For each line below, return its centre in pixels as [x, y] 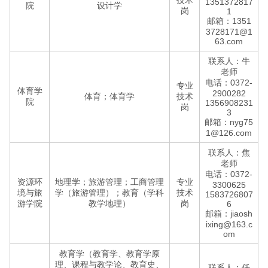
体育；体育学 [109, 96]
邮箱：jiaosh [229, 214]
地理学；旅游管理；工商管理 [109, 182]
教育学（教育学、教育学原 [109, 254]
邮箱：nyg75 [229, 122]
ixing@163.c [229, 224]
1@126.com [229, 133]
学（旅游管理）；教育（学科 [109, 193]
